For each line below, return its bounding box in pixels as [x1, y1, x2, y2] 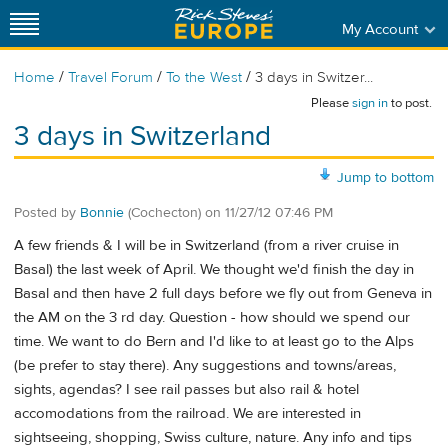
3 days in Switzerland [14, 119, 271, 154]
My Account [341, 19, 418, 39]
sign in [352, 95, 388, 111]
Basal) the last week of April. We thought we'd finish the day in [14, 260, 414, 280]
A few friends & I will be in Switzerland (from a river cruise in [14, 236, 399, 256]
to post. [388, 95, 432, 111]
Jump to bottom [337, 168, 434, 187]
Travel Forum [68, 68, 153, 87]
